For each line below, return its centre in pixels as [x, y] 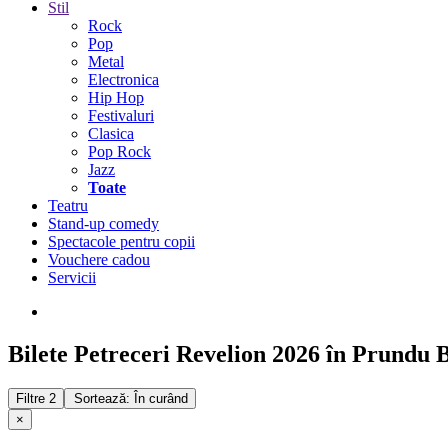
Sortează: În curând [131, 398]
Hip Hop [116, 97]
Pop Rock [119, 151]
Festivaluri [121, 115]
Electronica [123, 79]
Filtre [32, 398]
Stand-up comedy [103, 223]
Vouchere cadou [99, 259]
